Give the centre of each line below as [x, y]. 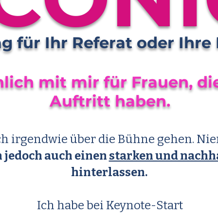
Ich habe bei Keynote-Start [110, 205]
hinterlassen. [110, 172]
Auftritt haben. [110, 101]
